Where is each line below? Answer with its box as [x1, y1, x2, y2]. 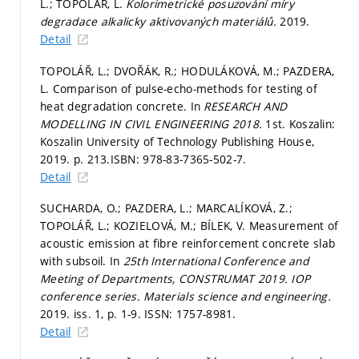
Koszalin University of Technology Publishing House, [40, 133, 315, 149]
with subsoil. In [40, 253, 123, 268]
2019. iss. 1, [40, 306, 107, 321]
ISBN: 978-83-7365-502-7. [110, 151, 247, 167]
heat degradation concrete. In [40, 98, 204, 114]
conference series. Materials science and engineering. [40, 288, 331, 304]
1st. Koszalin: [265, 115, 336, 131]
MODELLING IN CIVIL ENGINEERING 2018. [40, 115, 266, 131]
